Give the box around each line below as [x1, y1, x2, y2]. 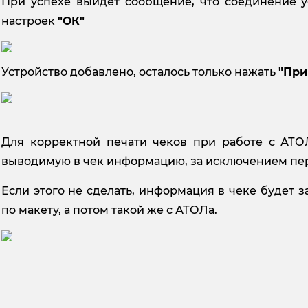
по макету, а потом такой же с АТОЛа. [1, 203, 217, 217]
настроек [1, 14, 58, 27]
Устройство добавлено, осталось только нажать [1, 65, 278, 78]
